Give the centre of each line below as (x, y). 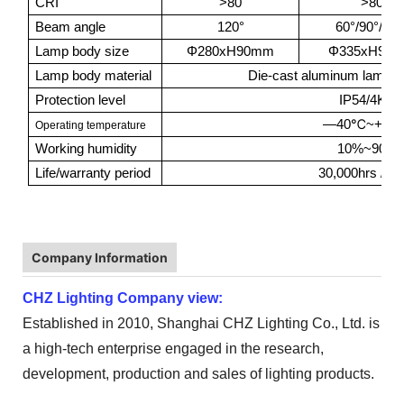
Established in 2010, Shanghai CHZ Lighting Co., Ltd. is (201, 323)
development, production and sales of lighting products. (198, 373)
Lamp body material (94, 75)
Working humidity (87, 148)
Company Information (100, 257)
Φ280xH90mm (231, 51)
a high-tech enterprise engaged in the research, (173, 348)
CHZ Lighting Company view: (123, 298)
